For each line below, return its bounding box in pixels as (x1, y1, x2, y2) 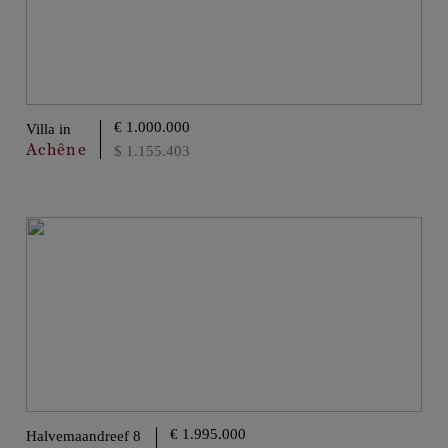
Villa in (26, 121, 71, 138)
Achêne (26, 138, 87, 160)
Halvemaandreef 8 (26, 428, 141, 445)
